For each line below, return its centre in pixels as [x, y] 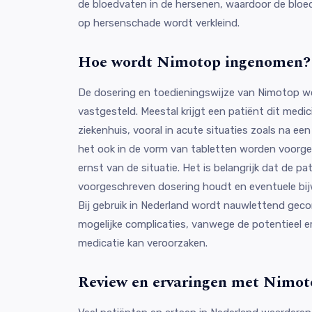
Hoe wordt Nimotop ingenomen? [194, 62]
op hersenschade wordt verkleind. [159, 23]
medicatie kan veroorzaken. [143, 243]
